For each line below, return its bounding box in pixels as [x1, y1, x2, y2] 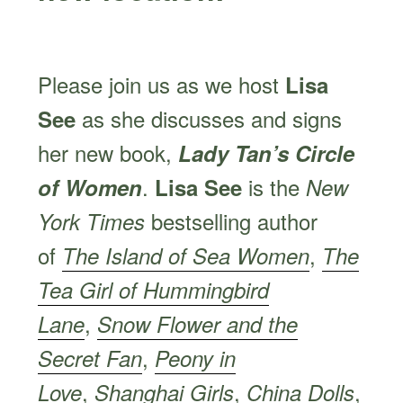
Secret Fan [38, 342, 143, 373]
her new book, [38, 136, 179, 168]
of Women [38, 171, 143, 202]
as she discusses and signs [82, 102, 343, 134]
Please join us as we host [38, 67, 280, 100]
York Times [38, 205, 152, 237]
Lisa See [155, 171, 249, 202]
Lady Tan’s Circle [178, 137, 355, 168]
